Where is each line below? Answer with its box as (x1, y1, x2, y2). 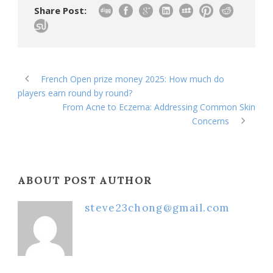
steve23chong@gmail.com (85, 200, 230, 214)
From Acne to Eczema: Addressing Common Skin (62, 101, 255, 113)
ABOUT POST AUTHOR (18, 173, 153, 187)
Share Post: (34, 4, 87, 16)
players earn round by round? (18, 87, 132, 99)
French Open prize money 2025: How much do (41, 73, 224, 85)
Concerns (192, 115, 229, 127)
